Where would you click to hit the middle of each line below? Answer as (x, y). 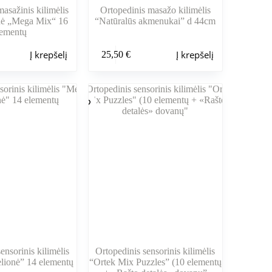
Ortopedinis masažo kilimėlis (155, 10)
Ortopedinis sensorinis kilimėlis (155, 251)
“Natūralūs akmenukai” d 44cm (155, 21)
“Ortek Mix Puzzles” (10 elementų (155, 262)
